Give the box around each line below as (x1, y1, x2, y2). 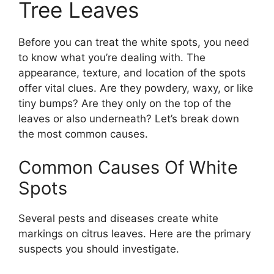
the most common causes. (18, 127, 148, 140)
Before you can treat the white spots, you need (18, 35, 250, 48)
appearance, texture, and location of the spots (18, 66, 246, 79)
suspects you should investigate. (18, 243, 179, 255)
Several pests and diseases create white (18, 212, 218, 224)
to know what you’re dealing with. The (18, 51, 206, 64)
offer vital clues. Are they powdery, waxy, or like (18, 81, 253, 94)
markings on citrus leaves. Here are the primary (18, 228, 251, 240)
